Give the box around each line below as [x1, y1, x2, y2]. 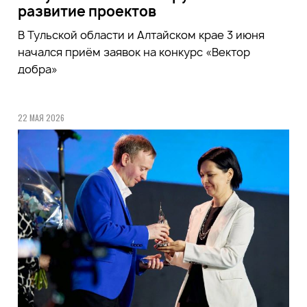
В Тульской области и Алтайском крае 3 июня [17, 27, 265, 42]
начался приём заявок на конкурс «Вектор [17, 44, 250, 60]
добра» [17, 61, 58, 77]
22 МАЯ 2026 [17, 111, 64, 123]
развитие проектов [17, 1, 156, 21]
